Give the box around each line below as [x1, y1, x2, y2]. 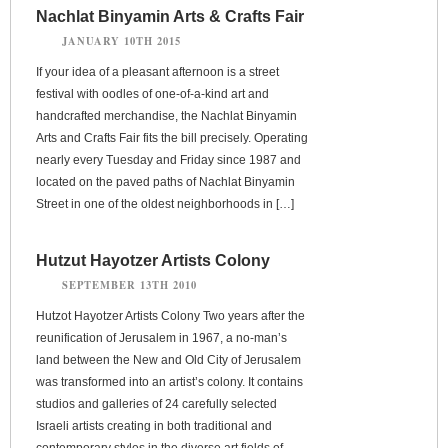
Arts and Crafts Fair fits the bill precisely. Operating [36, 130, 308, 145]
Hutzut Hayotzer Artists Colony [36, 251, 270, 269]
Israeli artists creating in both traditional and [36, 418, 272, 433]
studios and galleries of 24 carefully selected [36, 396, 277, 411]
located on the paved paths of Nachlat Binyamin [36, 174, 295, 189]
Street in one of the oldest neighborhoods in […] [36, 196, 294, 211]
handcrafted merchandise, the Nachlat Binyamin [36, 108, 297, 123]
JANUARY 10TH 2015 [62, 32, 181, 49]
